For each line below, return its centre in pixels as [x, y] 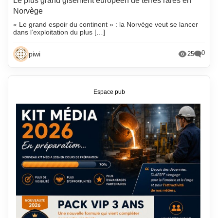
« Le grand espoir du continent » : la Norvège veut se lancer [106, 24]
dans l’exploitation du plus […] [59, 32]
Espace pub [109, 92]
